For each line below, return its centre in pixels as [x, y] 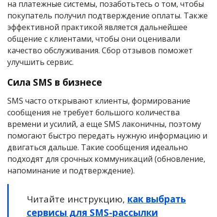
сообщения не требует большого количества [93, 113]
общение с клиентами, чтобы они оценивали [94, 39]
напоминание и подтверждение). [71, 171]
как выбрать [157, 199]
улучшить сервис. [40, 62]
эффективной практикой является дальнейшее [97, 27]
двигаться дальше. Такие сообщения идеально [98, 147]
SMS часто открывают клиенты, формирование [99, 101]
